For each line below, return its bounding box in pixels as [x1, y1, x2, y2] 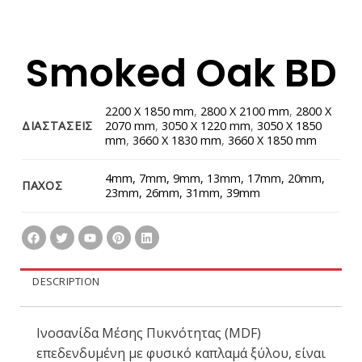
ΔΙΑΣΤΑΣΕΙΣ [21, 118, 94, 134]
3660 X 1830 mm [133, 133, 222, 149]
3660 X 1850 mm [228, 133, 318, 149]
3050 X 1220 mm [162, 118, 251, 134]
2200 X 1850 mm [105, 103, 195, 120]
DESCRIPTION [32, 274, 100, 289]
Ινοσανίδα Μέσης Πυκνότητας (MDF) [36, 324, 264, 343]
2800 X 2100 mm [200, 103, 290, 120]
